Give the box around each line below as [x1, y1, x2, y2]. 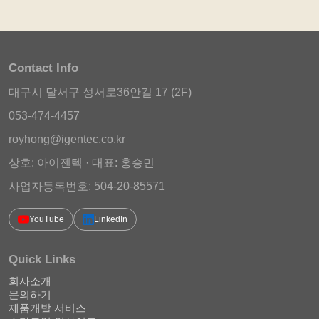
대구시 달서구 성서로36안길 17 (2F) [9, 86, 192, 99]
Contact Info [9, 61, 78, 75]
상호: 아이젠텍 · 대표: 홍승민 [9, 157, 155, 169]
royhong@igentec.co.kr [9, 133, 125, 146]
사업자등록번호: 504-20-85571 [9, 180, 165, 193]
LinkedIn [94, 214, 127, 225]
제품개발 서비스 [9, 302, 86, 315]
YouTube [29, 214, 64, 225]
